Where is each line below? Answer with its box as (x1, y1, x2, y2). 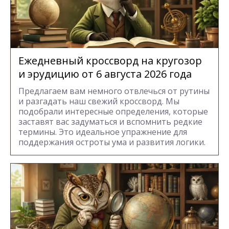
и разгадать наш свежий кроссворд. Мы (18, 95, 179, 107)
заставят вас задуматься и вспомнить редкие (18, 116, 202, 127)
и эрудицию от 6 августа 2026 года (18, 66, 192, 81)
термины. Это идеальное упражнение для (18, 126, 187, 138)
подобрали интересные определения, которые (18, 105, 208, 117)
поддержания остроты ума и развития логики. (18, 136, 205, 148)
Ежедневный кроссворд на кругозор (18, 53, 202, 67)
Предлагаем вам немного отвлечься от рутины (18, 85, 210, 97)
